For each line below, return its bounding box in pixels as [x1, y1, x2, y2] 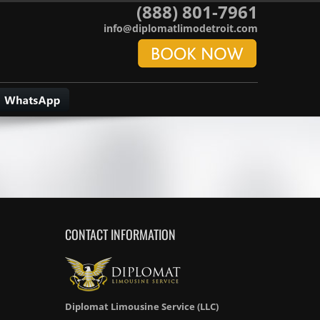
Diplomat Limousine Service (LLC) [65, 300, 219, 313]
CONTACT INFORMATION [65, 225, 176, 244]
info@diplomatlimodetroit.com [104, 21, 258, 35]
